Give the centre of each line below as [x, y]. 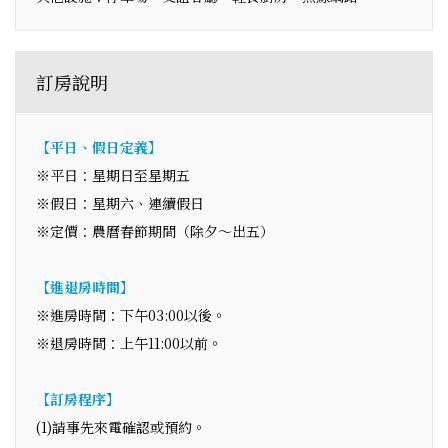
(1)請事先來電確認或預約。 [121, 426]
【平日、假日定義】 [99, 146]
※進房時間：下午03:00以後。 [131, 314]
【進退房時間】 [85, 286]
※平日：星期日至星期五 [113, 174]
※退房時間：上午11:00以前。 [129, 342]
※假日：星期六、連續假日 [120, 202]
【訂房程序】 [78, 398]
